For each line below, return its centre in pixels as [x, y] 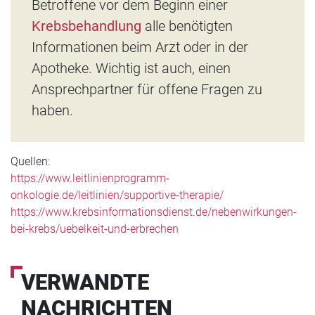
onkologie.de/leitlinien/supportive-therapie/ [117, 195]
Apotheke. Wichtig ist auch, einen [131, 68]
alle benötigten [189, 26]
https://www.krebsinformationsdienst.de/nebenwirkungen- [154, 212]
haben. [52, 110]
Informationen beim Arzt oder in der [140, 47]
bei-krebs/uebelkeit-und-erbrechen [95, 229]
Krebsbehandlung [86, 26]
